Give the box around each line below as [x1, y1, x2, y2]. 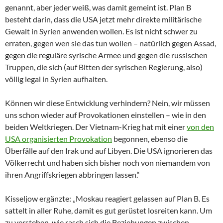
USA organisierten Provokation [5, 133, 112, 143]
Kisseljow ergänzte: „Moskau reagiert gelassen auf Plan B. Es [5, 193, 210, 203]
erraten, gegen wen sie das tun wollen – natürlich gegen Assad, [5, 38, 216, 48]
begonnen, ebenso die [112, 133, 188, 143]
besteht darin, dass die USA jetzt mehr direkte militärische [5, 14, 202, 24]
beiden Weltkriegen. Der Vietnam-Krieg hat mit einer [5, 121, 187, 131]
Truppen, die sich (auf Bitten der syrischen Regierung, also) [5, 62, 203, 72]
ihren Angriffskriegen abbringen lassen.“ [5, 169, 140, 179]
